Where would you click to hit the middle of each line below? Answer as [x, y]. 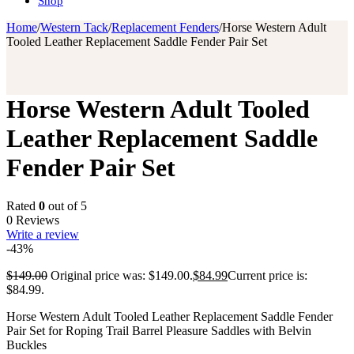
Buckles [26, 345]
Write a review [43, 234]
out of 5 [66, 205]
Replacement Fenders [165, 28]
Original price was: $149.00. [122, 275]
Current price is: [267, 275]
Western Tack [74, 28]
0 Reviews [33, 220]
